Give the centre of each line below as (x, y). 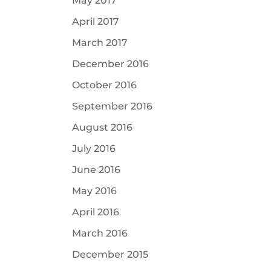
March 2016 (100, 233)
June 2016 (96, 170)
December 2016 (111, 64)
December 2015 (110, 254)
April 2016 (96, 212)
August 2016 (103, 127)
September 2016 (113, 106)
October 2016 (105, 85)
